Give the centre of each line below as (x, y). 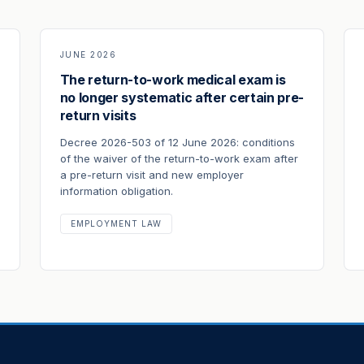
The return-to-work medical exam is (173, 80)
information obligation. (116, 191)
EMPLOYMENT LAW (116, 223)
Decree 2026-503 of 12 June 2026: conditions (177, 142)
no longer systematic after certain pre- (182, 97)
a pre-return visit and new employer (152, 175)
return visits (98, 115)
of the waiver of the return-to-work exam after (179, 158)
